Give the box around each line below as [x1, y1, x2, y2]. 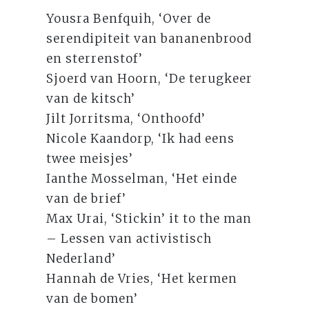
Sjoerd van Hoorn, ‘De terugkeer [46, 70, 253, 86]
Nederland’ [46, 250, 117, 266]
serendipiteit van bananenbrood [46, 30, 252, 46]
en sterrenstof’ [46, 50, 143, 66]
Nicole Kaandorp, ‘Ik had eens [46, 130, 235, 146]
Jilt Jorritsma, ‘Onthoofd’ [46, 110, 206, 126]
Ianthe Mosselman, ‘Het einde [46, 170, 238, 186]
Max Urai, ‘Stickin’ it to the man [46, 210, 252, 226]
